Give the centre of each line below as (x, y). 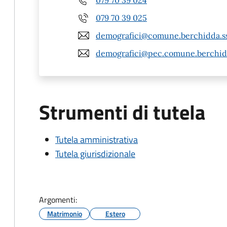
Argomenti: (58, 200)
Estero (115, 214)
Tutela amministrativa (97, 140)
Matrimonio (64, 214)
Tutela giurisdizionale (95, 154)
